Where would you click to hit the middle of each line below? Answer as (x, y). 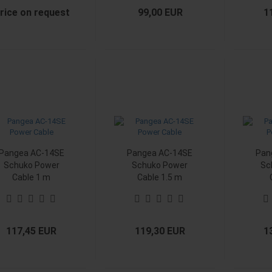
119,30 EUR (160, 231)
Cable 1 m (31, 177)
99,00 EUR (160, 12)
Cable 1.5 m (160, 177)
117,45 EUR (32, 231)
